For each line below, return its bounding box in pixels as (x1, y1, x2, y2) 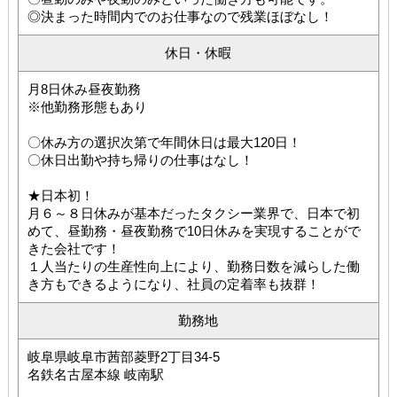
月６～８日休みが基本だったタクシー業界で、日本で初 (27, 205, 360, 221)
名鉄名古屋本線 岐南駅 (27, 366, 164, 382)
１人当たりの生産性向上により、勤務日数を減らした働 (27, 258, 360, 274)
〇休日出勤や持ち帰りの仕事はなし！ (27, 152, 253, 167)
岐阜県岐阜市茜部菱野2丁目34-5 (27, 348, 233, 364)
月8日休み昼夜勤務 (27, 81, 141, 97)
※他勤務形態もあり (27, 98, 147, 114)
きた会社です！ (27, 240, 121, 256)
